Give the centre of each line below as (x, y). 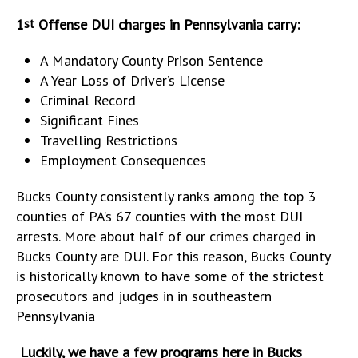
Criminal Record (88, 100)
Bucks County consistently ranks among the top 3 (166, 196)
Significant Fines (89, 120)
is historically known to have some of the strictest (170, 276)
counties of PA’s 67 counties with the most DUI (159, 216)
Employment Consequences (123, 160)
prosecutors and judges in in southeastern (144, 296)
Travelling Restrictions (109, 140)
